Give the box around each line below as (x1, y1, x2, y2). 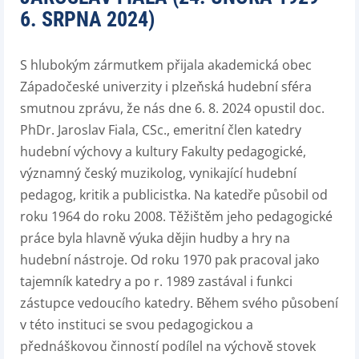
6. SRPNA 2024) (20, 7, 155, 32)
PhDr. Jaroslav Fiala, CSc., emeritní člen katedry (20, 121, 301, 139)
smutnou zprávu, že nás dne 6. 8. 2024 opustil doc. (20, 99, 325, 118)
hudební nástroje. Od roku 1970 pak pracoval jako (20, 251, 320, 269)
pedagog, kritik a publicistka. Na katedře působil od (20, 186, 328, 204)
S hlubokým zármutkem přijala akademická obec (20, 56, 312, 75)
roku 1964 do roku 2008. (20, 208, 169, 226)
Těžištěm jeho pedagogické (169, 208, 333, 226)
